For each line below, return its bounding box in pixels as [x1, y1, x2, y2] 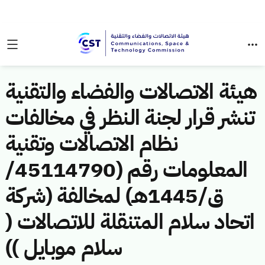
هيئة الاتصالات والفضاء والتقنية [5, 76, 257, 108]
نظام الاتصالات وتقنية [5, 128, 178, 160]
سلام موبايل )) [5, 232, 122, 264]
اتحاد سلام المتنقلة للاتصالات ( [5, 206, 254, 238]
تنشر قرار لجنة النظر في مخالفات [5, 102, 255, 134]
